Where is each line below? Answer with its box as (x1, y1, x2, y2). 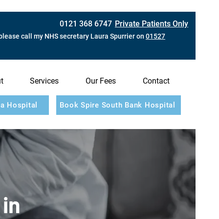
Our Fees (86, 76, 116, 86)
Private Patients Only (115, 19, 188, 28)
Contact (142, 76, 170, 86)
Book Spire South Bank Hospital (60, 101, 175, 109)
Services (30, 76, 59, 86)
